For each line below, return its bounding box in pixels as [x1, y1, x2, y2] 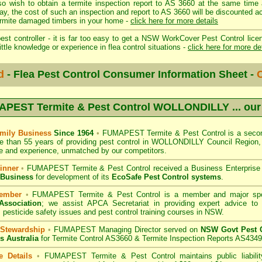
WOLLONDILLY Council [151, 137, 232, 146]
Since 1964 [54, 129, 94, 137]
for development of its [33, 173, 112, 181]
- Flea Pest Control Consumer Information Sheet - [4, 68, 257, 80]
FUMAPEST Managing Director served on [51, 225, 201, 234]
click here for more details [130, 16, 218, 25]
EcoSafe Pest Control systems [112, 173, 221, 181]
